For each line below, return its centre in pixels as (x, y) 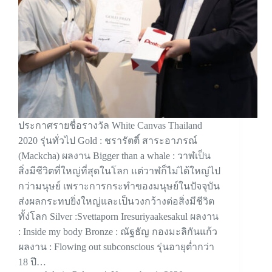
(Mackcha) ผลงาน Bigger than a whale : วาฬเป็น (114, 156)
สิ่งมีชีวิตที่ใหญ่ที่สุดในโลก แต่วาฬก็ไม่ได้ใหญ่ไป (119, 171)
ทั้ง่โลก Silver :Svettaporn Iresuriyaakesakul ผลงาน (118, 217)
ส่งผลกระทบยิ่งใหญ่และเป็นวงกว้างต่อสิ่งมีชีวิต (116, 202)
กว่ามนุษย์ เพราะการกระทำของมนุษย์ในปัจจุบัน (119, 186)
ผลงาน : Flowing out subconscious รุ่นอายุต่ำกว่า (116, 247)
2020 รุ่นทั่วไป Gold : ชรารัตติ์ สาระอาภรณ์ (108, 141)
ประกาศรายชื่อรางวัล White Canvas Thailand (110, 126)
